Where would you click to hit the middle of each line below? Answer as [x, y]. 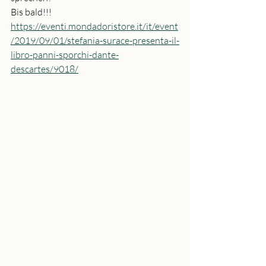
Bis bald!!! [31, 12]
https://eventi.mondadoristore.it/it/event [94, 26]
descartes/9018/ [45, 69]
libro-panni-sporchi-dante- [65, 55]
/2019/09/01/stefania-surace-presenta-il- [95, 40]
